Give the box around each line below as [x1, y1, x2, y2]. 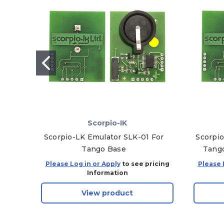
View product [81, 188, 133, 198]
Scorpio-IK [87, 118, 127, 128]
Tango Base [81, 144, 126, 154]
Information [86, 169, 128, 177]
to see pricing [120, 160, 169, 168]
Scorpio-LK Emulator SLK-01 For [43, 132, 164, 142]
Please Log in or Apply [45, 160, 120, 168]
